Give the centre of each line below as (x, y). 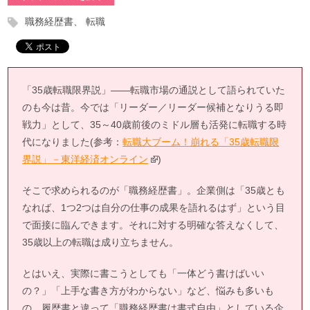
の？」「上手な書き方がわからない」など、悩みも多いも (148, 290)
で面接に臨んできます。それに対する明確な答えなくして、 (153, 225)
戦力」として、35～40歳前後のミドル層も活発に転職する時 (155, 124)
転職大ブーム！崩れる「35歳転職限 (201, 142)
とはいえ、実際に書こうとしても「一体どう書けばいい (144, 273)
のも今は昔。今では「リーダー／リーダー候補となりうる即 (153, 107)
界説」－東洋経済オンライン (85, 159)
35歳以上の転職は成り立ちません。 (101, 242)
